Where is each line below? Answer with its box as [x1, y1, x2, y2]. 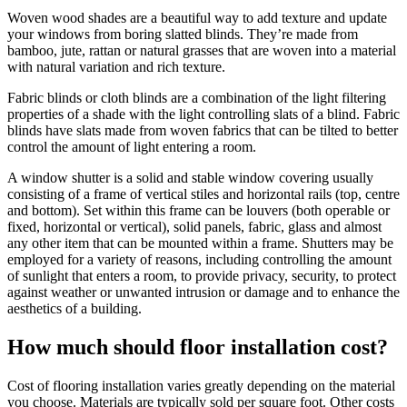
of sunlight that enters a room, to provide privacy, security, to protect [7, 268, 396, 283]
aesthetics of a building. [7, 301, 142, 316]
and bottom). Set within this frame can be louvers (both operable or [7, 203, 390, 218]
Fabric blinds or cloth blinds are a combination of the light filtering [7, 90, 386, 105]
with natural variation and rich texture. [7, 59, 225, 74]
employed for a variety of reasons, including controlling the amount [7, 252, 392, 267]
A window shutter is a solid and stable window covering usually [7, 170, 373, 185]
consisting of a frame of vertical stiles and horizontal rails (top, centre [7, 186, 400, 202]
